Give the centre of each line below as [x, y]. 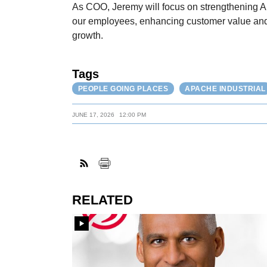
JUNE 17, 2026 [94, 115]
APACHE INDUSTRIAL [225, 89]
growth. [88, 36]
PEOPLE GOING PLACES [123, 89]
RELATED [103, 200]
